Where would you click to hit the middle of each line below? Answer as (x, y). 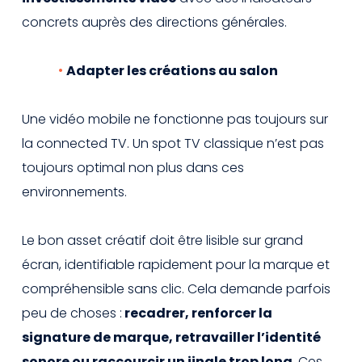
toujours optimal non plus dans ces (133, 167)
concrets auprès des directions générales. (154, 22)
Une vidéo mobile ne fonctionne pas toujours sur (175, 119)
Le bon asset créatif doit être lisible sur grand (162, 240)
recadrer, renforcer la (197, 313)
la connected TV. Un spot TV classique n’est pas (173, 143)
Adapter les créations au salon (172, 70)
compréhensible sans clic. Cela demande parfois (176, 288)
